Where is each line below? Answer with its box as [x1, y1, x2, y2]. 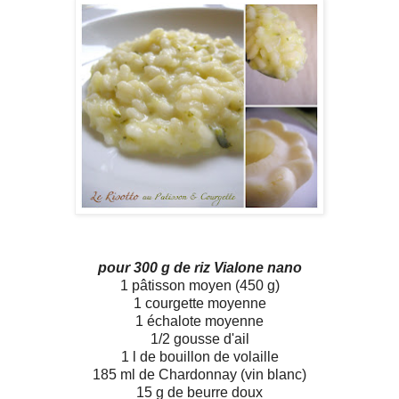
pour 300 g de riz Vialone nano [97, 260, 302, 276]
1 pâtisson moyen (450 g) [119, 278, 280, 294]
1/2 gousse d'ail [150, 331, 249, 347]
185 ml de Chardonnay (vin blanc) [93, 367, 306, 383]
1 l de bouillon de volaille [120, 349, 279, 365]
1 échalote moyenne [135, 313, 264, 330]
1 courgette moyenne [133, 296, 266, 312]
